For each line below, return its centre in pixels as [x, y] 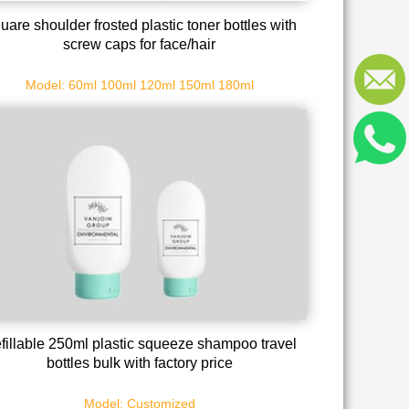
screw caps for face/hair [140, 44]
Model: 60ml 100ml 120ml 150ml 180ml [139, 84]
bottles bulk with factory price [139, 363]
